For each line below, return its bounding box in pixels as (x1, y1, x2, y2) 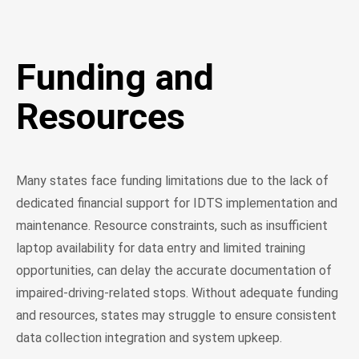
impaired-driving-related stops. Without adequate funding (16, 284, 338, 301)
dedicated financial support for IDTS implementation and (16, 195, 337, 211)
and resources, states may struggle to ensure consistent (16, 307, 337, 323)
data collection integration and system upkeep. (16, 329, 282, 345)
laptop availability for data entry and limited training (16, 240, 305, 256)
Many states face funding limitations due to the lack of (16, 172, 329, 188)
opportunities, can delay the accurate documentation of (16, 262, 332, 278)
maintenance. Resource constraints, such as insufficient (16, 217, 328, 233)
